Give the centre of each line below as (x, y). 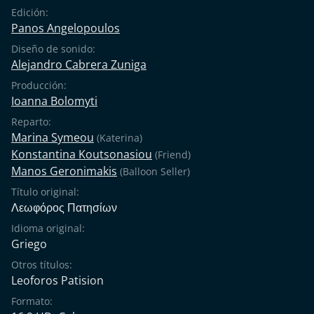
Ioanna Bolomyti (54, 101)
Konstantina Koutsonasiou (82, 154)
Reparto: (31, 121)
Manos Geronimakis (64, 171)
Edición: (30, 12)
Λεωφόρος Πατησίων (64, 207)
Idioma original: (48, 228)
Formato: (32, 301)
